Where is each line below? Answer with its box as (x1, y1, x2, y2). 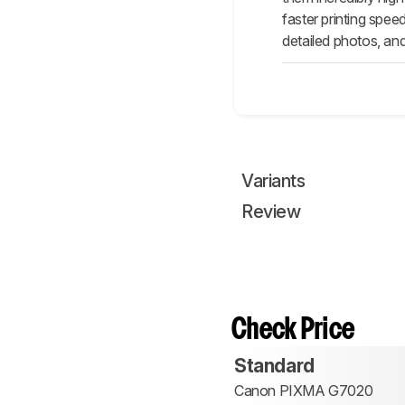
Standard (234, 354, 315, 378)
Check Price (231, 317, 355, 344)
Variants (241, 170, 305, 193)
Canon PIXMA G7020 (234, 381, 373, 400)
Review (241, 201, 300, 223)
